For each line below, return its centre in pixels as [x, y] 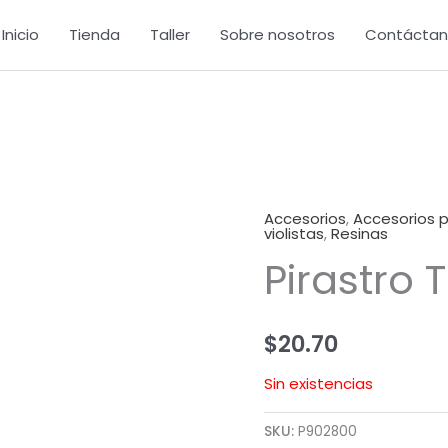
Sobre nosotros [277, 34]
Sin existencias [318, 383]
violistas [294, 234]
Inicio [20, 34]
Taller [170, 34]
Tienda [94, 34]
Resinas [359, 234]
